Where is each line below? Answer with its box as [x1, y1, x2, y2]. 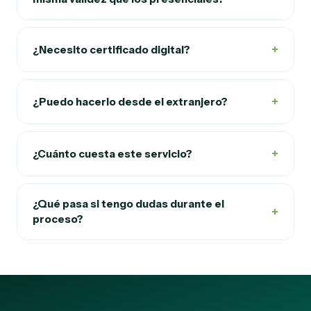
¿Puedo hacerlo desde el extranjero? [33, 94, 228, 108]
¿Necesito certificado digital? [33, 42, 190, 56]
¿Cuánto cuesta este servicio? [33, 146, 192, 160]
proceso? [33, 212, 83, 226]
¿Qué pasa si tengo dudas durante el [33, 197, 224, 210]
